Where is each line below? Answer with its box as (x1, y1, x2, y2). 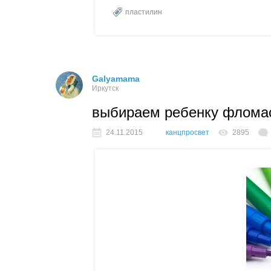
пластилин (125, 7, 162, 16)
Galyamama (92, 73, 140, 83)
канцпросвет (166, 128, 209, 137)
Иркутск (92, 83, 119, 93)
